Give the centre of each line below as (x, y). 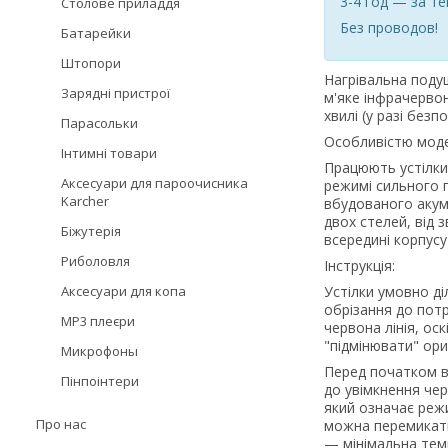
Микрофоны (99, 351)
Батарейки (96, 33)
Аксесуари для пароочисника (154, 183)
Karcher (85, 201)
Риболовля (95, 261)
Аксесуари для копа (123, 291)
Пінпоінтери (100, 381)
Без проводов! (389, 28)
